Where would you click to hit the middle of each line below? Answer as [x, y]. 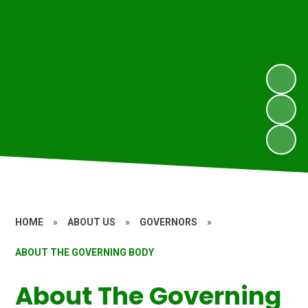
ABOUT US [92, 222]
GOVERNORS [169, 222]
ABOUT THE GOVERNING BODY [85, 252]
